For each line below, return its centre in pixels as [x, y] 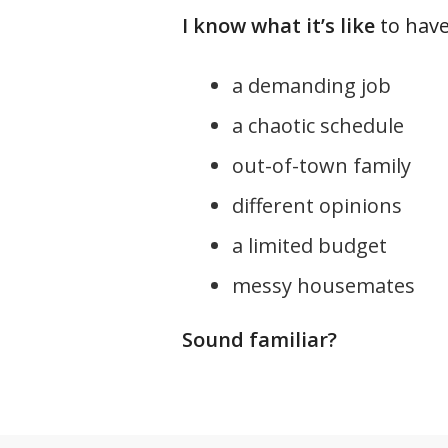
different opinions [317, 205]
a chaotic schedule [318, 125]
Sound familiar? [260, 339]
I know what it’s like [279, 25]
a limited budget [310, 245]
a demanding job [312, 85]
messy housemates [324, 285]
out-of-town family [322, 165]
